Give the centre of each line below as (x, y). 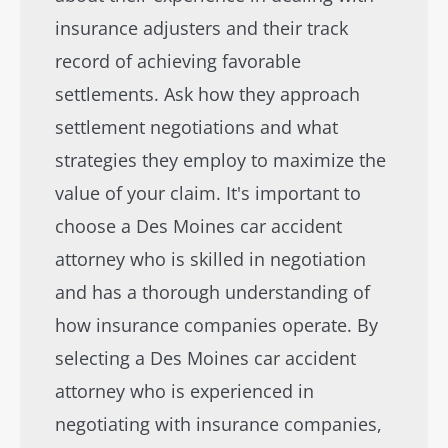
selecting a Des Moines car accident (205, 358)
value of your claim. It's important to (208, 193)
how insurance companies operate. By (216, 325)
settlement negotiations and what (196, 127)
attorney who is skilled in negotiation (210, 259)
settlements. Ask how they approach (207, 94)
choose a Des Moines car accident (198, 226)
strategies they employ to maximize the (220, 160)
